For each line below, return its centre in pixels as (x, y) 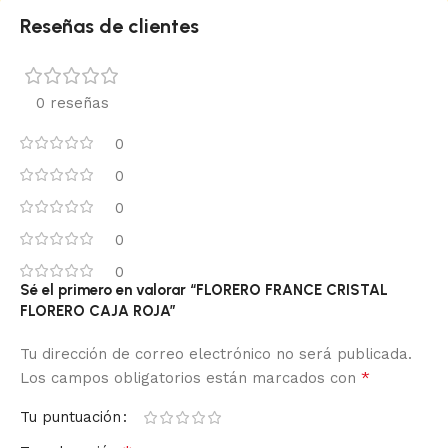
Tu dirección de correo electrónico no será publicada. (216, 354)
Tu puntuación (70, 417)
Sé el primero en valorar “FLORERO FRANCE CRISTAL (204, 290)
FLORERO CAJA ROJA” (98, 311)
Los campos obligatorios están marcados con (190, 378)
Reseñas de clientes (109, 26)
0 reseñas (72, 103)
